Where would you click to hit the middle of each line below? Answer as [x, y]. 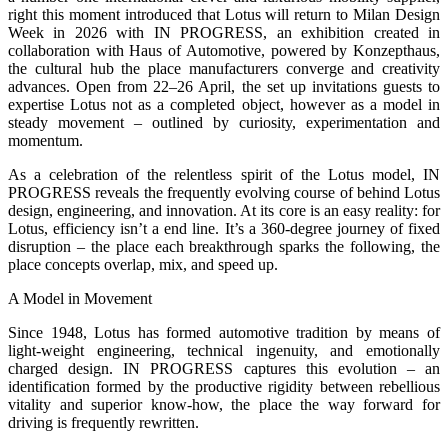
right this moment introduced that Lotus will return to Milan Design [224, 14]
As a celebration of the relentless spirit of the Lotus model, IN [224, 174]
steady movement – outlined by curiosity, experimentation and [224, 122]
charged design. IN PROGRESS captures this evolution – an [224, 368]
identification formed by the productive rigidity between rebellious [224, 386]
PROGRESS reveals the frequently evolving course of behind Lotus [224, 192]
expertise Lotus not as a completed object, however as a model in [224, 104]
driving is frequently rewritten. [103, 422]
